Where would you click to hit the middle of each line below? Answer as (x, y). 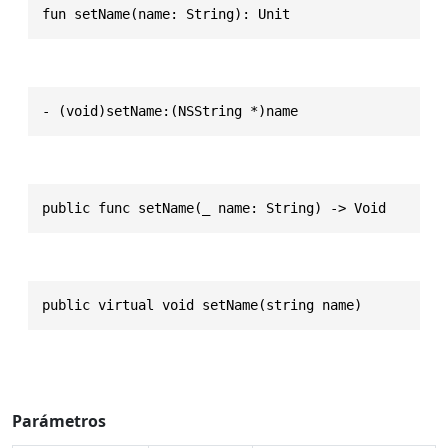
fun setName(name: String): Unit (166, 13)
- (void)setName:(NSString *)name (170, 110)
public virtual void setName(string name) (202, 304)
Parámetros (59, 420)
